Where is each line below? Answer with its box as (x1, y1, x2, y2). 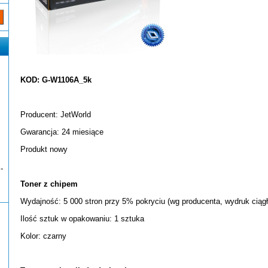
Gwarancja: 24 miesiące (20, 127, 103, 136)
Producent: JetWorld (20, 110, 91, 119)
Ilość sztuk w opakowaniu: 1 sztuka (20, 214, 144, 223)
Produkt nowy (20, 145, 68, 154)
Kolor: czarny (20, 232, 69, 240)
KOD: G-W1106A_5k (20, 75, 92, 84)
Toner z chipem (20, 179, 78, 188)
